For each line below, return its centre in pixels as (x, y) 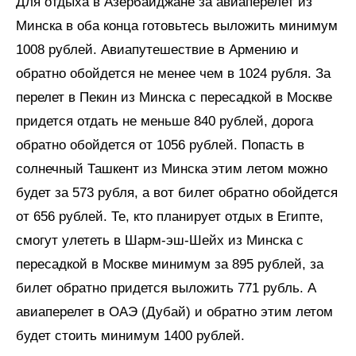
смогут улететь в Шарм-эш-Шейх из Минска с (160, 241)
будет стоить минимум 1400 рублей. (130, 336)
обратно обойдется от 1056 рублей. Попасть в (160, 145)
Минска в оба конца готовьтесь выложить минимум (177, 26)
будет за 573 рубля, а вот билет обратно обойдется (177, 193)
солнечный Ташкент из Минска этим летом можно (172, 169)
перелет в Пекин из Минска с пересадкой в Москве (174, 98)
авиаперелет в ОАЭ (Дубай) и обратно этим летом (174, 312)
